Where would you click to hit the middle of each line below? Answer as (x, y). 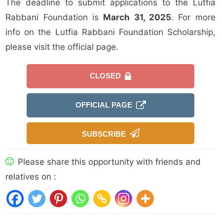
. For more (193, 18)
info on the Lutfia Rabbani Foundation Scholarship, (110, 32)
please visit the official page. (62, 47)
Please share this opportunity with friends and (108, 162)
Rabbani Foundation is (55, 18)
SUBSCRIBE (106, 134)
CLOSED (107, 76)
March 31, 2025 (137, 18)
